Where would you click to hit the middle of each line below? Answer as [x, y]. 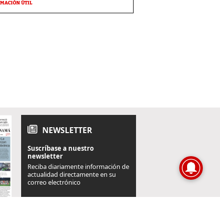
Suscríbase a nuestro [61, 149]
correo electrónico [54, 182]
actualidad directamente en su [72, 175]
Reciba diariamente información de [78, 167]
